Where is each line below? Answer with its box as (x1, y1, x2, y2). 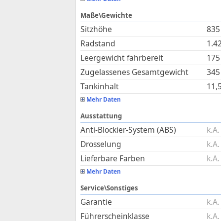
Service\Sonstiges (80, 184, 138, 192)
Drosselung (80, 139, 121, 149)
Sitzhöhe (80, 24, 112, 35)
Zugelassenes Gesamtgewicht (80, 67, 188, 77)
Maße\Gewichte (80, 11, 132, 20)
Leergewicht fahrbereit (80, 52, 163, 63)
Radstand (80, 38, 115, 49)
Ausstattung (80, 111, 122, 120)
